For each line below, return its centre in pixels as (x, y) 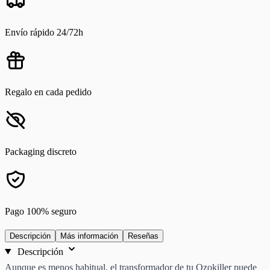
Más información (89, 236)
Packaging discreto (41, 151)
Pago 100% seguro (41, 211)
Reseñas (143, 236)
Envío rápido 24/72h (44, 32)
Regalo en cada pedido (48, 92)
